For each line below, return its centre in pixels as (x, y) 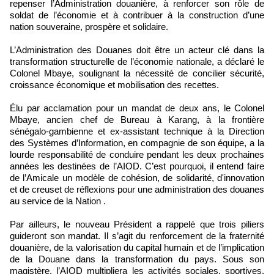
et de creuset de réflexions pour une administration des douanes (137, 189)
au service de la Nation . (58, 201)
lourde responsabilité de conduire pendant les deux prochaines (137, 154)
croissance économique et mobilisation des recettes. (114, 84)
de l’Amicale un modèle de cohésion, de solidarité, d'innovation (137, 177)
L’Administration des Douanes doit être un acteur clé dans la (137, 50)
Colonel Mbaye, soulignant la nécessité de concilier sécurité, (137, 73)
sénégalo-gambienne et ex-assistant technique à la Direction (137, 131)
